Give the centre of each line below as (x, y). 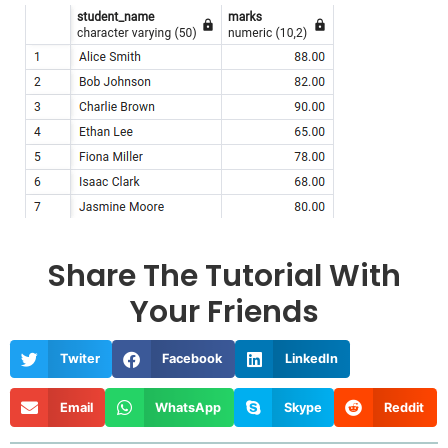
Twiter (79, 359)
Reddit (404, 407)
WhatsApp (188, 407)
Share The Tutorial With (224, 276)
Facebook (192, 359)
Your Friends (224, 312)
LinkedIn (311, 359)
